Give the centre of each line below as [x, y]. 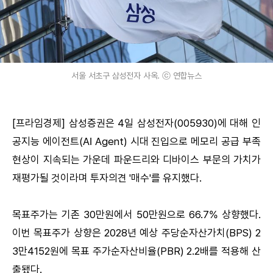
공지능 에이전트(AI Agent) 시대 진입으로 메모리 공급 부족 [136, 141]
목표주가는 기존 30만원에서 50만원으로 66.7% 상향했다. [136, 214]
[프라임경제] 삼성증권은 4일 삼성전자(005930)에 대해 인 [136, 123]
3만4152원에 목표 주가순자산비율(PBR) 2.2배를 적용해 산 [136, 251]
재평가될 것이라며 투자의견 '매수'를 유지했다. [107, 178]
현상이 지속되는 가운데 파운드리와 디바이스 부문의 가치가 [136, 159]
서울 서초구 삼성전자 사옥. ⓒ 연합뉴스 [136, 75]
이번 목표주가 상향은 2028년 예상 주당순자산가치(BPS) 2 [136, 232]
